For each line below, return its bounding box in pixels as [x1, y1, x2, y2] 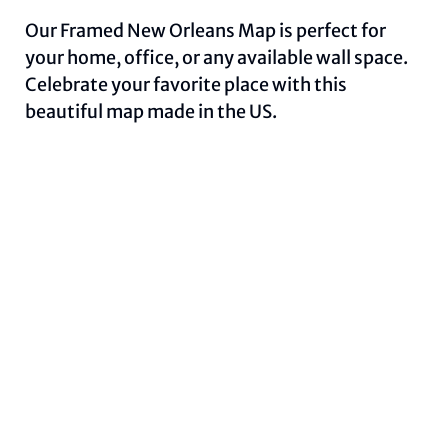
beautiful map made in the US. [25, 100, 278, 124]
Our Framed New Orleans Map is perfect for [25, 19, 387, 43]
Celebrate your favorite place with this [25, 73, 348, 97]
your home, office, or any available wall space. [25, 46, 409, 70]
